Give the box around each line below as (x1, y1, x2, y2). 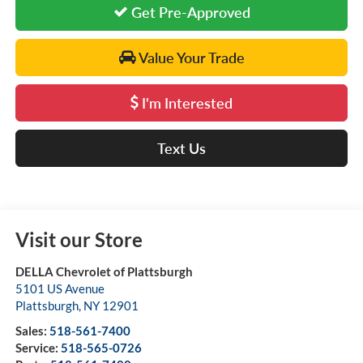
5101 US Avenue (15, 281, 105, 297)
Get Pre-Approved (127, 3, 250, 22)
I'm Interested (139, 94, 233, 113)
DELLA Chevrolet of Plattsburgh (15, 264, 193, 280)
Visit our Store (15, 228, 143, 252)
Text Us (157, 139, 206, 158)
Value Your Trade (135, 49, 245, 67)
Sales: (15, 323, 49, 339)
